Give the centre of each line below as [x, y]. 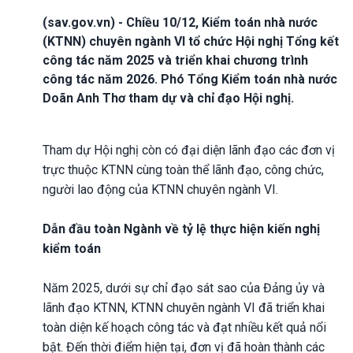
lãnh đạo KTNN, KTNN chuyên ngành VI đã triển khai [184, 307]
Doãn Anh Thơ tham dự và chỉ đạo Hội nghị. [168, 98]
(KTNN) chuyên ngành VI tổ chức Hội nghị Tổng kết [191, 41]
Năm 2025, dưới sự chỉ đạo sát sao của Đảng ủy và [184, 288]
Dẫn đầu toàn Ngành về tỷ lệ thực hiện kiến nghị [181, 229]
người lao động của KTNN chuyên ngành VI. [160, 189]
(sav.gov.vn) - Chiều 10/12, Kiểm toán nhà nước [180, 22]
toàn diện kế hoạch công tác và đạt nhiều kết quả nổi [184, 327]
